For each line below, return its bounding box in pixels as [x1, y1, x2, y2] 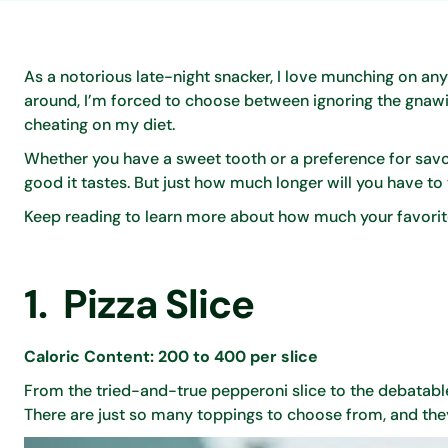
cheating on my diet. [24, 114, 179, 135]
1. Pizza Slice [24, 278, 254, 330]
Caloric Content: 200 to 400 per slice [24, 346, 318, 367]
